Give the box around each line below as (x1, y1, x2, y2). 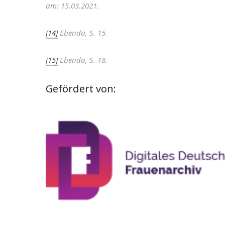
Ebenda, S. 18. (58, 55, 107, 65)
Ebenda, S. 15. (58, 28, 107, 38)
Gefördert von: (46, 82, 116, 96)
